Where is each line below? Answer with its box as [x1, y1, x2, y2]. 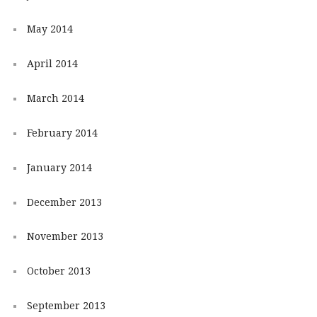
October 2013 [26, 265, 91, 277]
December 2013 [26, 196, 102, 208]
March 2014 [26, 92, 84, 104]
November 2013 [26, 231, 103, 243]
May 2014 [26, 23, 73, 35]
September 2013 [26, 300, 105, 312]
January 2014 [26, 161, 92, 173]
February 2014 [26, 127, 98, 139]
